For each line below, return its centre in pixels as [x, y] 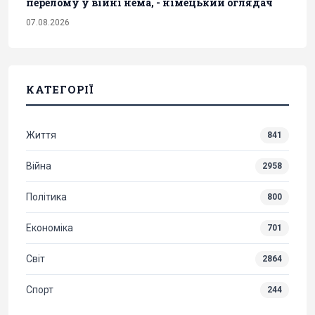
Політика [46, 197]
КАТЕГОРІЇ [60, 90]
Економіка [50, 228]
